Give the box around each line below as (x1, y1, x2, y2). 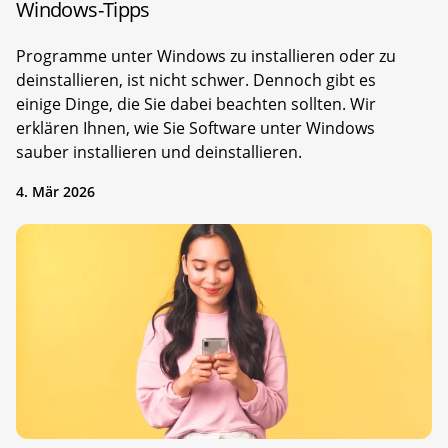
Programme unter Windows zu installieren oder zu (16, 44, 396, 67)
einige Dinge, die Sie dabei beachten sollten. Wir (16, 92, 376, 115)
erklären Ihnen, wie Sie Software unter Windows (16, 116, 375, 139)
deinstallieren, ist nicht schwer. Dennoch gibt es (16, 68, 376, 91)
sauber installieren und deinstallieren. (16, 140, 302, 163)
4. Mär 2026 (16, 181, 95, 201)
